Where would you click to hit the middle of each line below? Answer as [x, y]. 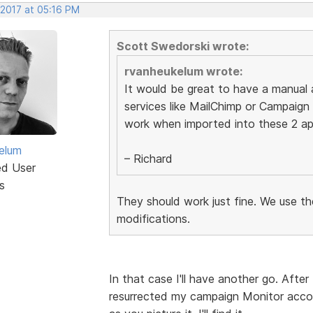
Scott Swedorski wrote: [182, 46]
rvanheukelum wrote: [183, 71]
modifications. [153, 218]
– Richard [148, 158]
